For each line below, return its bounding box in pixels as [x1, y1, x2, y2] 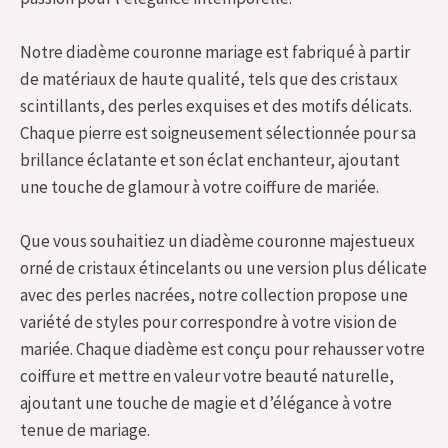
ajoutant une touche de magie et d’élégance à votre [20, 392, 392, 415]
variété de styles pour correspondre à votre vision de [20, 311, 397, 334]
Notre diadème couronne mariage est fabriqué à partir [20, 41, 410, 64]
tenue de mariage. [20, 419, 150, 442]
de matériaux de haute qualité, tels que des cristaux [20, 68, 398, 91]
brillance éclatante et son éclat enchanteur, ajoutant [20, 149, 400, 172]
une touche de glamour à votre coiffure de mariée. [20, 176, 379, 199]
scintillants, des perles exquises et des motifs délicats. [20, 95, 412, 118]
